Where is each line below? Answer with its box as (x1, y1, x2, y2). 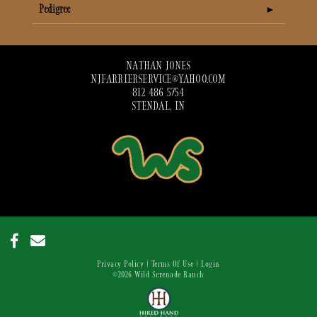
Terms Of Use (151, 258, 194, 269)
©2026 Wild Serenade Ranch (113, 269, 204, 279)
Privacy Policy (97, 258, 144, 269)
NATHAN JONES (126, 59, 191, 72)
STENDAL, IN (132, 100, 185, 113)
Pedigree (39, 4, 70, 15)
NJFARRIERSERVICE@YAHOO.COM (91, 73, 226, 86)
